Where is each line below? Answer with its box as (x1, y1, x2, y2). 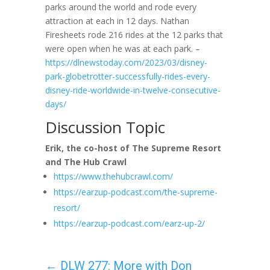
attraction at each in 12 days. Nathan (45, 15, 189, 27)
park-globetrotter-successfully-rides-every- (45, 71, 210, 82)
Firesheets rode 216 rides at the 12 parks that (45, 29, 223, 40)
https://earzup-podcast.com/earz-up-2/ (53, 218, 205, 229)
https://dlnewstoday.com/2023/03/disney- (45, 57, 207, 68)
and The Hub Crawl (45, 156, 127, 168)
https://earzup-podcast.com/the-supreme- (53, 186, 218, 198)
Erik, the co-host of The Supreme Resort (45, 142, 221, 154)
